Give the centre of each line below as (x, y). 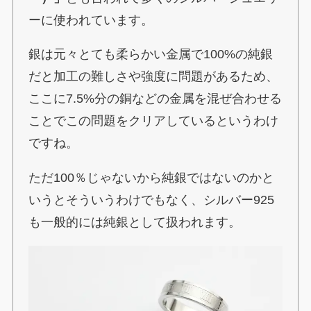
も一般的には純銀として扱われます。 (135, 222)
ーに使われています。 (91, 20)
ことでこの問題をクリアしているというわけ (154, 121)
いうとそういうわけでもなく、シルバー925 (152, 200)
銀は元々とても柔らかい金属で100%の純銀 (151, 54)
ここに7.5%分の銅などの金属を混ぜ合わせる (155, 99)
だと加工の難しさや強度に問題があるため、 (154, 77)
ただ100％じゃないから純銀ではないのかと (152, 178)
